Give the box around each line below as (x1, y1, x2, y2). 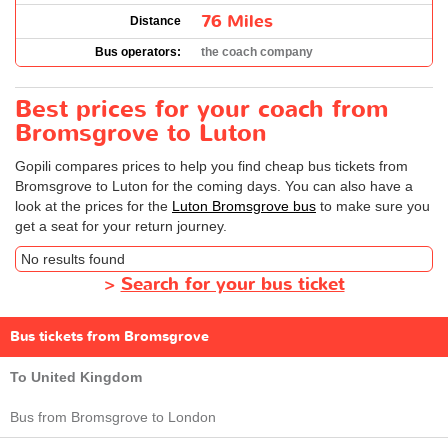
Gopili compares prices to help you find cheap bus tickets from (15, 157, 408, 174)
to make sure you (316, 197, 430, 214)
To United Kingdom (10, 368, 142, 385)
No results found (21, 250, 125, 267)
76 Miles (201, 9, 273, 33)
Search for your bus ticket (120, 271, 345, 297)
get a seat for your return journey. (15, 217, 227, 234)
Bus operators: (95, 44, 181, 59)
